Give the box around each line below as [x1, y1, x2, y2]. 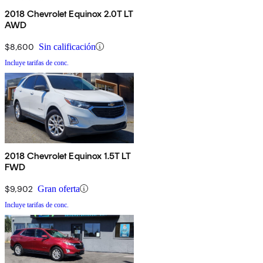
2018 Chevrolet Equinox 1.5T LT [5, 150, 131, 161]
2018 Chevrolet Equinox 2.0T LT [5, 8, 133, 19]
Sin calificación [39, 41, 96, 52]
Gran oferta [38, 183, 80, 194]
